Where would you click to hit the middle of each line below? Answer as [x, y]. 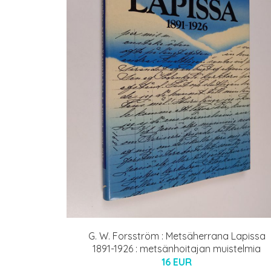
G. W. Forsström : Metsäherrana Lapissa [177, 236]
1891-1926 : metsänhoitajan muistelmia [177, 248]
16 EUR [177, 262]
